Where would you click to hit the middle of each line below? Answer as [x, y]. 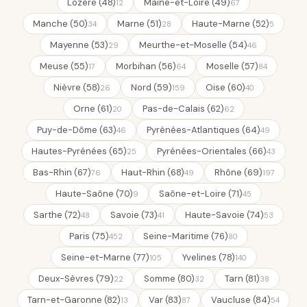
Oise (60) [225, 87]
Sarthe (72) [57, 215]
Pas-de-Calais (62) [183, 109]
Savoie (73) [134, 215]
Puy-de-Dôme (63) [77, 130]
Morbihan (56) [146, 66]
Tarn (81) [242, 279]
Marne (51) [139, 24]
